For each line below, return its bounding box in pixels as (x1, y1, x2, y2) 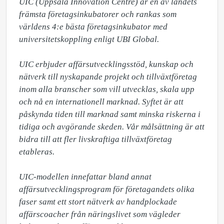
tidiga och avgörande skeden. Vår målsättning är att (19, 122, 204, 131)
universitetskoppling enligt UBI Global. (19, 34, 159, 44)
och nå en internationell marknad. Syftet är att (19, 97, 183, 106)
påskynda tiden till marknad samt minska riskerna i (19, 109, 200, 119)
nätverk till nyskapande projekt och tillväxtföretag (19, 72, 197, 81)
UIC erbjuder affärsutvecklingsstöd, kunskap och (19, 59, 193, 69)
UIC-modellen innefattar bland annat (19, 172, 151, 181)
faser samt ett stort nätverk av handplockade (19, 197, 177, 206)
